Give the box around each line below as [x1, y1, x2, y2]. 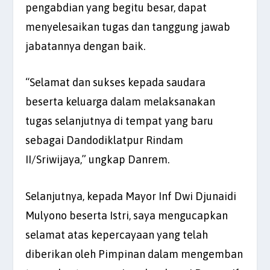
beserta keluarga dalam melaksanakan [25, 95, 216, 108]
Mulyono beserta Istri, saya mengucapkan [25, 209, 228, 222]
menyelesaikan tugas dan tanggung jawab [25, 20, 231, 33]
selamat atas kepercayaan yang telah [25, 228, 209, 242]
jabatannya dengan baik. [25, 39, 146, 52]
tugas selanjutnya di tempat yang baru [25, 115, 214, 128]
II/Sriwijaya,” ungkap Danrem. [25, 153, 170, 166]
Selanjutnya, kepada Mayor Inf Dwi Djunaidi [25, 190, 237, 203]
